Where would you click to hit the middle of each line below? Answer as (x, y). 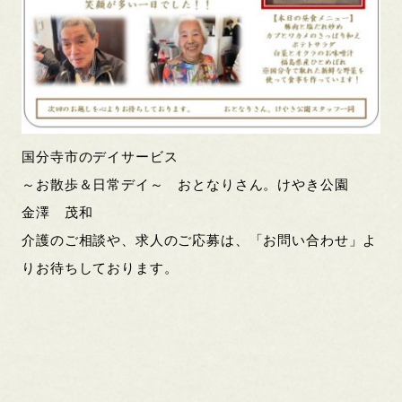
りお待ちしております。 (100, 269)
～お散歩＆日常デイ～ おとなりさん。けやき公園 (185, 185)
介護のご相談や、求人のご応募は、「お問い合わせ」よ (200, 241)
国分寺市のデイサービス (100, 157)
